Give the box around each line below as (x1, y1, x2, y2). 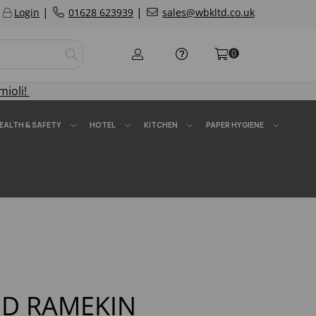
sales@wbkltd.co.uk (162, 6, 255, 19)
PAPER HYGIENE (206, 120, 264, 130)
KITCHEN (144, 120, 178, 130)
